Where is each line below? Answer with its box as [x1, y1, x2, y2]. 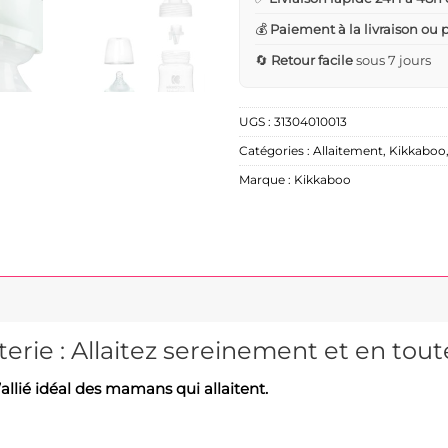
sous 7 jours [353, 52, 431, 69]
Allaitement [313, 144, 383, 159]
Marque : [239, 173, 294, 188]
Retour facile [271, 52, 353, 69]
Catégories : [239, 144, 313, 159]
